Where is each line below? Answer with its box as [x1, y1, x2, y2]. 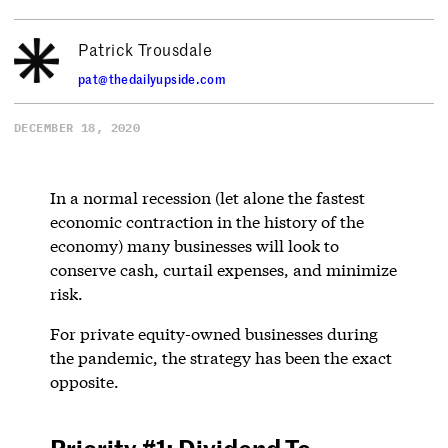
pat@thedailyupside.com [78, 70, 227, 88]
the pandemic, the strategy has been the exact [49, 346, 392, 368]
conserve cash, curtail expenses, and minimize [49, 258, 397, 280]
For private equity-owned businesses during [49, 322, 378, 344]
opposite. [49, 370, 119, 392]
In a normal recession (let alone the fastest [49, 186, 365, 208]
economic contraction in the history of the [49, 210, 364, 232]
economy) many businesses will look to [49, 234, 339, 256]
